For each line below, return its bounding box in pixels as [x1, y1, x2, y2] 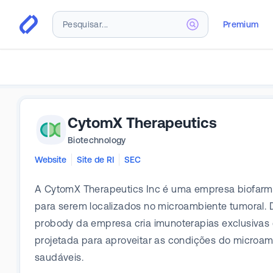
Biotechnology [68, 135, 126, 145]
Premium [223, 19, 259, 29]
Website [35, 155, 66, 165]
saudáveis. [35, 252, 84, 263]
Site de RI [77, 155, 114, 165]
